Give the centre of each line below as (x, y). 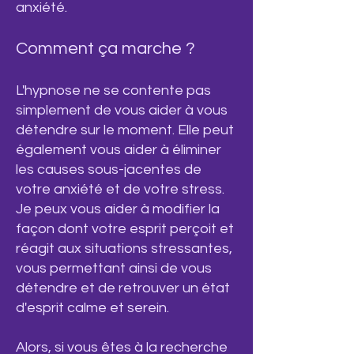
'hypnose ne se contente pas (117, 90)
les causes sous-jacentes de (109, 169)
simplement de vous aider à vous (122, 110)
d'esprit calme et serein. (92, 308)
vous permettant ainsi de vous (114, 268)
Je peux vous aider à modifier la (118, 209)
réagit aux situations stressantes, (124, 249)
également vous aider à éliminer (119, 150)
